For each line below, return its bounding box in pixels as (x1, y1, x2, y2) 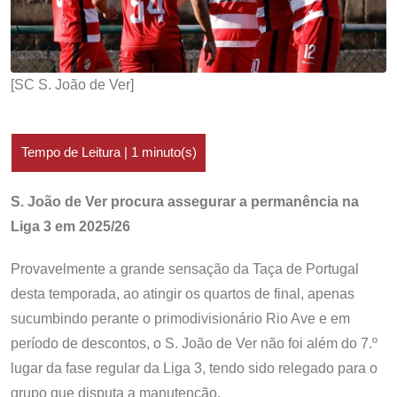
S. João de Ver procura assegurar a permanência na (11, 193, 359, 209)
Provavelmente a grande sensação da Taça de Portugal (11, 261, 359, 276)
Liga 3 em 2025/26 (11, 218, 130, 234)
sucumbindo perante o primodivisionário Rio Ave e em (11, 310, 350, 326)
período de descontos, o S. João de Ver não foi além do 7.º (11, 335, 378, 351)
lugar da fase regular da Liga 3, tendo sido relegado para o (11, 360, 378, 376)
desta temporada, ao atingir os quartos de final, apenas (11, 285, 354, 301)
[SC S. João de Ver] (11, 76, 134, 92)
